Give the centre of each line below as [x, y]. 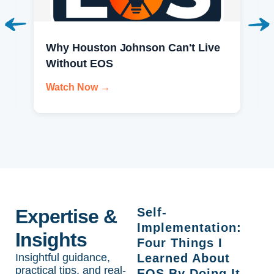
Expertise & [66, 216]
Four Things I [180, 243]
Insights [51, 239]
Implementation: [189, 227]
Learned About [183, 258]
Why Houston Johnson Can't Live [133, 47]
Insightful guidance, [63, 257]
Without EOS [80, 63]
